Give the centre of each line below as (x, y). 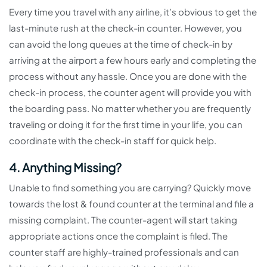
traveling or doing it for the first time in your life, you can (126, 124)
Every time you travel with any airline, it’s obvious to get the (133, 12)
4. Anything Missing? (65, 167)
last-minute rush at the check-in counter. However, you (125, 28)
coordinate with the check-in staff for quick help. (113, 140)
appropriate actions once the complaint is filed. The (118, 236)
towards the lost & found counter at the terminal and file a (131, 204)
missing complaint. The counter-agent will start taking (123, 220)
